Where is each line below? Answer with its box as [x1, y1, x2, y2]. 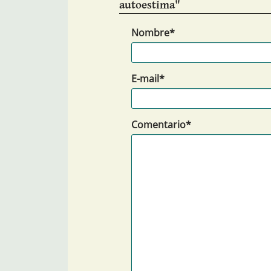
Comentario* [131, 118, 191, 132]
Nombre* [131, 26, 175, 40]
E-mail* [131, 72, 165, 86]
